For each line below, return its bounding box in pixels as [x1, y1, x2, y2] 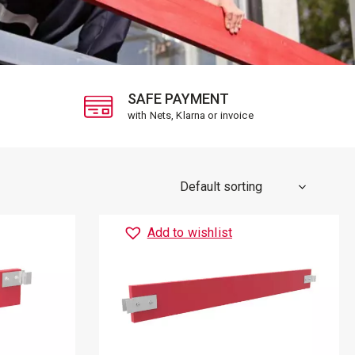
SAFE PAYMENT [128, 90, 229, 107]
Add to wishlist [147, 225, 233, 240]
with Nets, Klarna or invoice [128, 109, 254, 121]
